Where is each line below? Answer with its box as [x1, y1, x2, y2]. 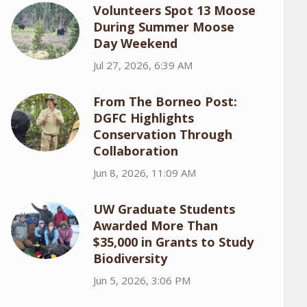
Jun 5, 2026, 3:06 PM [93, 273, 191, 287]
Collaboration [93, 142, 178, 159]
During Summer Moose [93, 18, 234, 35]
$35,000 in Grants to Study [93, 233, 254, 250]
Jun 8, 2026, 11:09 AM [93, 165, 196, 180]
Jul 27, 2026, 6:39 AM [93, 58, 193, 72]
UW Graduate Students [93, 200, 235, 217]
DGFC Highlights [93, 109, 194, 126]
